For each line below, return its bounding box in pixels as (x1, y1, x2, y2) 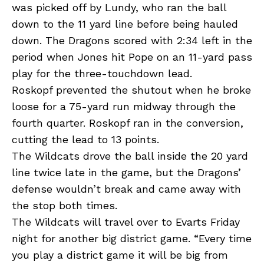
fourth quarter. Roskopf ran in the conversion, (12, 117, 243, 130)
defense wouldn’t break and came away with (12, 183, 241, 196)
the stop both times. (12, 199, 117, 212)
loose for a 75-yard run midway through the (12, 100, 236, 113)
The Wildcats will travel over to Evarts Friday (12, 216, 240, 229)
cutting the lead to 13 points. (12, 133, 159, 146)
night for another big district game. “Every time (12, 232, 252, 245)
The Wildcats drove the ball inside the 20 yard (12, 150, 248, 163)
